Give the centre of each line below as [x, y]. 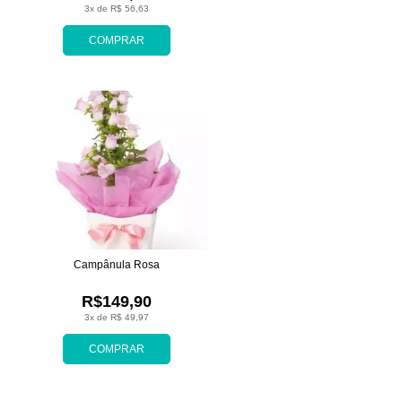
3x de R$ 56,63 [117, 8]
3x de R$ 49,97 [117, 318]
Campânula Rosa [117, 265]
